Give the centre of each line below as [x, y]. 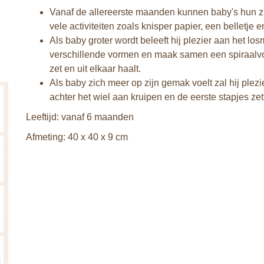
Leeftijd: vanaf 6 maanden [80, 117]
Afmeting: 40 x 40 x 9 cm [77, 137]
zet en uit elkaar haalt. [95, 69]
